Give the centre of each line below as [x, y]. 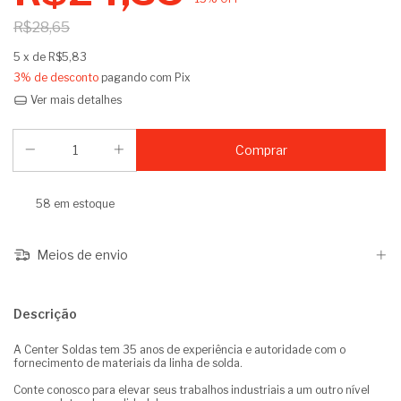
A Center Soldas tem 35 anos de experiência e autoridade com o [179, 350]
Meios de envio [81, 255]
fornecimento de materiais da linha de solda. [128, 363]
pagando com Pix [145, 77]
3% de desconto [56, 77]
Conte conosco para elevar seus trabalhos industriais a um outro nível [192, 390]
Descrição [45, 314]
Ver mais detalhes [74, 100]
